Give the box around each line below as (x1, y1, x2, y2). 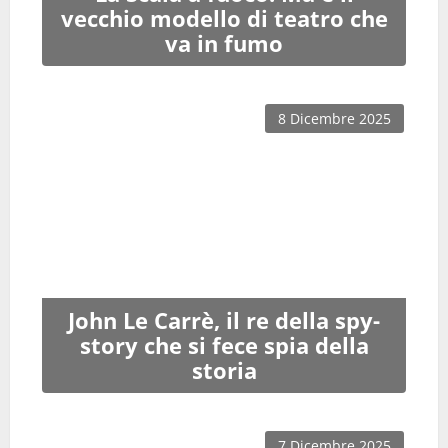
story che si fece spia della (79, 330, 369, 362)
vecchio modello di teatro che (60, 3, 388, 35)
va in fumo (165, 28, 283, 60)
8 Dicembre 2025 (278, 109, 391, 129)
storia (191, 355, 257, 387)
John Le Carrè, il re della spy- (68, 305, 380, 337)
